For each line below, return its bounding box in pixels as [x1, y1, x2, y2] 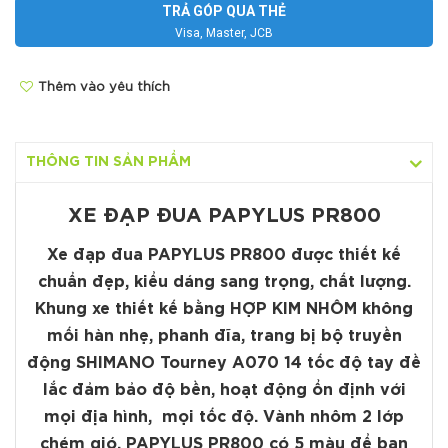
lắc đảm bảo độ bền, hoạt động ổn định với [42, 383, 406, 399]
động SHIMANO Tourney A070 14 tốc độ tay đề [27, 356, 421, 372]
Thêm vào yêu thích [38, 82, 170, 94]
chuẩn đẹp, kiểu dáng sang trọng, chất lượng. [37, 275, 411, 291]
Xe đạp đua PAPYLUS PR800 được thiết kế [47, 248, 401, 264]
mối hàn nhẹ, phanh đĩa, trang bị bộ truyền [46, 329, 402, 345]
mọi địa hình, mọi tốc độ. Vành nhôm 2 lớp [44, 410, 404, 426]
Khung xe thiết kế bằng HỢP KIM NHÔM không [35, 302, 413, 318]
